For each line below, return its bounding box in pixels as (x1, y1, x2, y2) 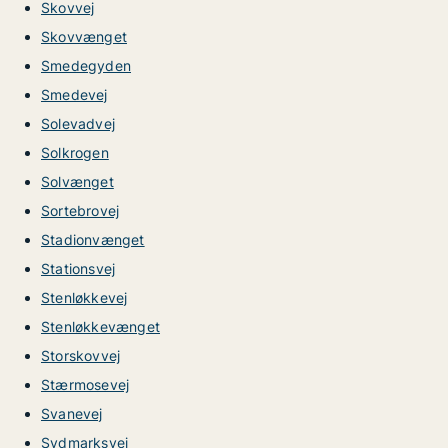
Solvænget (41, 173, 114, 190)
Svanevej (41, 405, 103, 422)
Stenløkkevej (41, 289, 128, 306)
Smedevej (41, 86, 108, 103)
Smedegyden (41, 57, 131, 74)
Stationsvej (41, 260, 116, 277)
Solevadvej (41, 115, 115, 132)
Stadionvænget (41, 231, 145, 248)
